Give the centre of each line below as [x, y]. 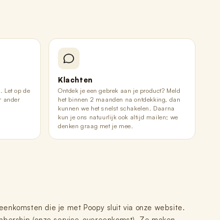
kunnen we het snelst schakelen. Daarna [116, 108]
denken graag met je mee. [96, 126]
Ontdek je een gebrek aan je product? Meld [119, 90]
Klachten [75, 80]
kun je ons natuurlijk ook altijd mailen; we [118, 117]
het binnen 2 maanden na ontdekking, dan [119, 99]
